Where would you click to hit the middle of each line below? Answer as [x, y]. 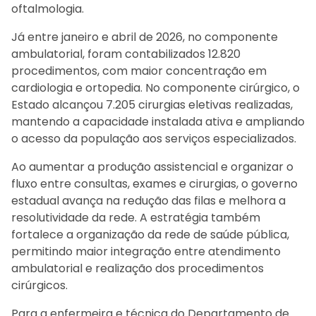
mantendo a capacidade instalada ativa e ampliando [158, 121]
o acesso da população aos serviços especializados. [154, 138]
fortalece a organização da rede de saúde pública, [150, 234]
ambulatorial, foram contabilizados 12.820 [126, 54]
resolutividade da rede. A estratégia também [136, 217]
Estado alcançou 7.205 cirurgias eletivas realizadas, [152, 104]
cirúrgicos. [39, 285]
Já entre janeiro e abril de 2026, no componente [145, 37]
